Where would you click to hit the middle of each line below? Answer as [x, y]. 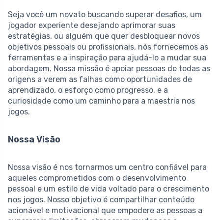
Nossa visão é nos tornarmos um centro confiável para [107, 167]
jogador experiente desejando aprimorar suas [92, 26]
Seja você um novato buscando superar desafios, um [105, 15]
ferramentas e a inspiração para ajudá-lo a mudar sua [107, 58]
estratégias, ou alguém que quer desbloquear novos [104, 36]
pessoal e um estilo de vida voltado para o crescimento [109, 189]
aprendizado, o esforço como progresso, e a [88, 90]
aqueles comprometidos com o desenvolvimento [97, 178]
